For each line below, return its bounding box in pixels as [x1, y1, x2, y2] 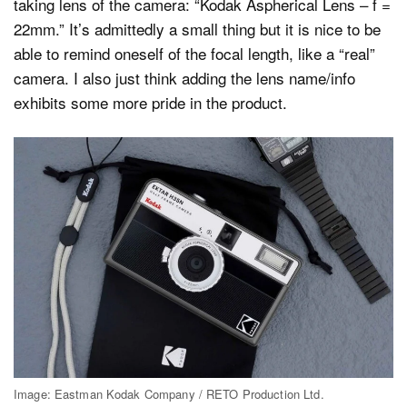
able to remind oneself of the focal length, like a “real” [14, 41, 375, 65]
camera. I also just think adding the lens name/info [14, 65, 355, 89]
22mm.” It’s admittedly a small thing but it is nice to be [14, 16, 381, 40]
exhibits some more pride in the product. [14, 90, 287, 114]
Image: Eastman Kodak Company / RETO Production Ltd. [14, 385, 324, 403]
